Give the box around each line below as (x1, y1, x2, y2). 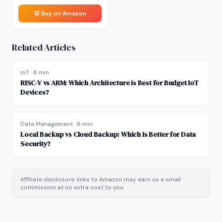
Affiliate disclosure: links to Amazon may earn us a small (20, 175, 181, 183)
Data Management (20, 120, 73, 128)
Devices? (20, 87, 49, 97)
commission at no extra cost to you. (20, 183, 124, 191)
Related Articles (12, 41, 76, 54)
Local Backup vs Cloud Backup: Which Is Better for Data (20, 129, 196, 139)
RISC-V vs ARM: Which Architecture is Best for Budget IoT (20, 78, 199, 88)
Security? (20, 139, 51, 149)
